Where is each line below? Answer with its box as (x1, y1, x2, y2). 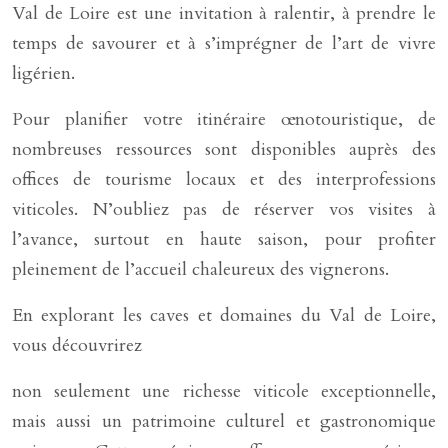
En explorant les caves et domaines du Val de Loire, (12, 303, 436, 328)
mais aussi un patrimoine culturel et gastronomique (12, 409, 436, 434)
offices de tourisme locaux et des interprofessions (12, 167, 436, 192)
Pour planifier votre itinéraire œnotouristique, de (12, 107, 436, 132)
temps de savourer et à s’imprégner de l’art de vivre (12, 31, 436, 56)
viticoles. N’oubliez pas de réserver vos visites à (12, 197, 436, 222)
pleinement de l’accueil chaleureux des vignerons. (12, 257, 389, 282)
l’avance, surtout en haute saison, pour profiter (12, 227, 436, 252)
